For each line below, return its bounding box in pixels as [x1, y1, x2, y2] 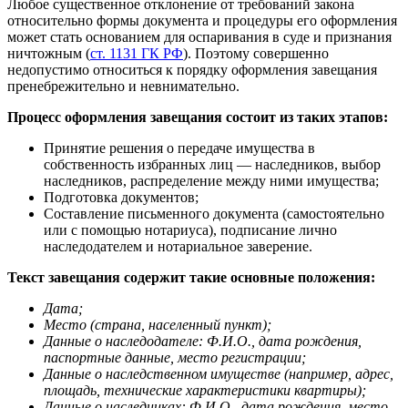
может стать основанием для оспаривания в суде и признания [7, 28, 392, 45]
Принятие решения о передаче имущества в [44, 139, 315, 156]
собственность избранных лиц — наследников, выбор [44, 156, 381, 172]
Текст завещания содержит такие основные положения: [7, 269, 375, 285]
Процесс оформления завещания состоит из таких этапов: [7, 108, 388, 125]
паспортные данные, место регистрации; [44, 349, 306, 365]
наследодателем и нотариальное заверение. [44, 238, 312, 254]
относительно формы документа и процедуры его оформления [7, 12, 397, 28]
